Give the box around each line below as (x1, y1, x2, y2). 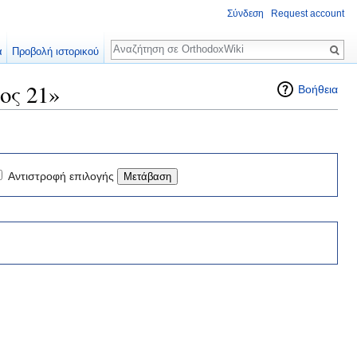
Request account (271, 8, 344, 20)
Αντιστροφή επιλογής (8, 169, 114, 182)
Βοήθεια (298, 83, 338, 96)
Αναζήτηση (110, 32, 194, 50)
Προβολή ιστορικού (12, 45, 100, 57)
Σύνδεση (227, 8, 264, 20)
